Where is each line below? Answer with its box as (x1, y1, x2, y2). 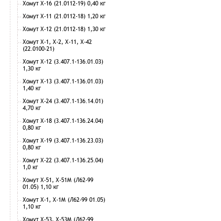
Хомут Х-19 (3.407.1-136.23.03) (23, 137, 103, 144)
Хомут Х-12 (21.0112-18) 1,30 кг (23, 25, 106, 33)
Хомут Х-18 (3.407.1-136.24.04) (23, 117, 103, 124)
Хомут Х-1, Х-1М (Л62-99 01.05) (23, 196, 105, 203)
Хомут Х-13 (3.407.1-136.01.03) (23, 77, 103, 85)
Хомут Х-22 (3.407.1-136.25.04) (23, 156, 103, 164)
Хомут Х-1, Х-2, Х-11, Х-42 (23, 38, 92, 45)
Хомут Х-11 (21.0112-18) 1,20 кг (23, 12, 106, 20)
